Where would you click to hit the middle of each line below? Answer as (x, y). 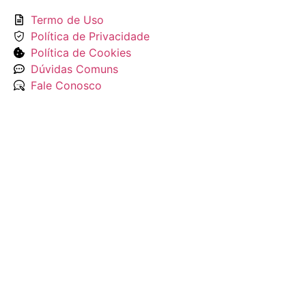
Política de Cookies (81, 53)
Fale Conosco (66, 85)
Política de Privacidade (90, 36)
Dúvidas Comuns (74, 69)
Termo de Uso (67, 20)
